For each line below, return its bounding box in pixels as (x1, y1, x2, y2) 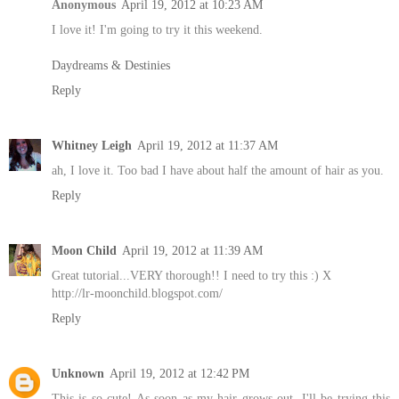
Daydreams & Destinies (52, 58, 170, 73)
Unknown (52, 366, 104, 381)
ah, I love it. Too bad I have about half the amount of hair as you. (52, 163, 384, 178)
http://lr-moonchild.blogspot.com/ (52, 286, 223, 301)
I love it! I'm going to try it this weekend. (52, 22, 263, 37)
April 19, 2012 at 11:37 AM (137, 138, 278, 153)
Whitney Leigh (52, 138, 132, 153)
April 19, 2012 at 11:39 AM (122, 243, 263, 258)
